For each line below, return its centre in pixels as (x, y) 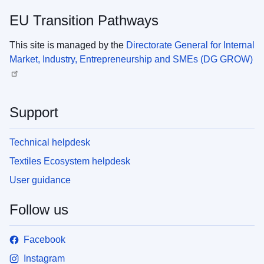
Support (34, 112)
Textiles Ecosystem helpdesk (70, 161)
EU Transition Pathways (84, 20)
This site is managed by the (68, 45)
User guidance (40, 180)
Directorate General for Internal (190, 45)
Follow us (39, 209)
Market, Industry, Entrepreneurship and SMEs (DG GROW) (131, 59)
